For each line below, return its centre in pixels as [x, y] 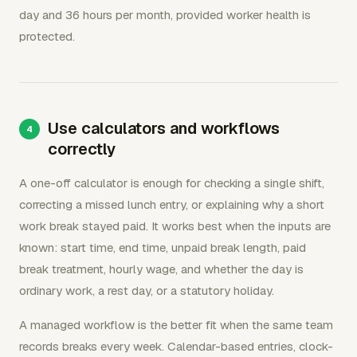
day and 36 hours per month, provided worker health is [165, 14]
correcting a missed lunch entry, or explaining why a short [172, 204]
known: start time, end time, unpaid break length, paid [163, 247]
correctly [82, 149]
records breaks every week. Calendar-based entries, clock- [176, 346]
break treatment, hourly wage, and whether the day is [161, 269]
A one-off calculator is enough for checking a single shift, [172, 182]
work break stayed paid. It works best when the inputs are [175, 226]
